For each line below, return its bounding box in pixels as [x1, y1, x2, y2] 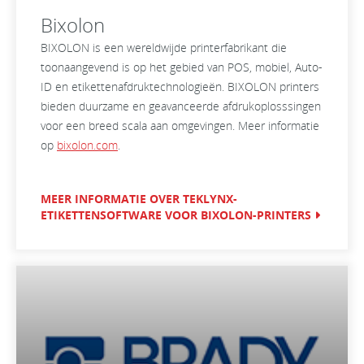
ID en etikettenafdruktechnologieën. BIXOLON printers [41, 79, 319, 94]
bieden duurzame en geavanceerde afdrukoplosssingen [41, 98, 321, 114]
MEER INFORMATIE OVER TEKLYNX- [41, 191, 237, 206]
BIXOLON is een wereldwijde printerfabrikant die [41, 40, 287, 55]
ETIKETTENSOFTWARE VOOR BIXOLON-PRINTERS [41, 207, 311, 223]
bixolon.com [57, 137, 118, 153]
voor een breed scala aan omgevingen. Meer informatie [41, 118, 319, 133]
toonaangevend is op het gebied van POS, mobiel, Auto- [41, 59, 323, 75]
